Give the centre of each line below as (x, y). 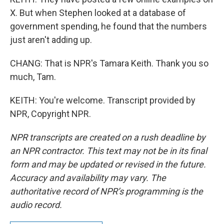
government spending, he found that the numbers (108, 26)
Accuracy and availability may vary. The (88, 178)
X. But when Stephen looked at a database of (98, 13)
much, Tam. (33, 77)
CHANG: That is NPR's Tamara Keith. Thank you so (109, 63)
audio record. (36, 205)
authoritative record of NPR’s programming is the (106, 191)
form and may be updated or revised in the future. (108, 164)
